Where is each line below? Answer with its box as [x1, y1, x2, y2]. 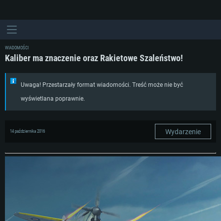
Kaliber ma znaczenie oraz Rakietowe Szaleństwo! [5, 53, 183, 63]
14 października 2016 [10, 129, 45, 134]
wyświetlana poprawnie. [21, 95, 85, 102]
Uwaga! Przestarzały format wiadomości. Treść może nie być [21, 81, 183, 88]
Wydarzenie [165, 127, 201, 136]
